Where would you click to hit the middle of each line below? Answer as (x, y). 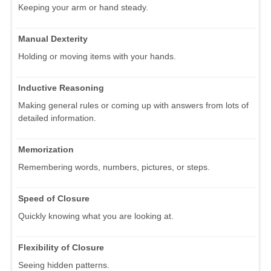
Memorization (46, 150)
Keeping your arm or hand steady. (83, 8)
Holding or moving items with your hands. (97, 57)
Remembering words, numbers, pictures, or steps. (114, 167)
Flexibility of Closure (61, 248)
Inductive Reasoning (61, 88)
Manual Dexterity (53, 39)
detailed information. (57, 118)
